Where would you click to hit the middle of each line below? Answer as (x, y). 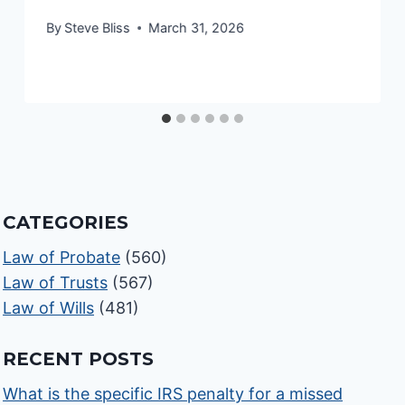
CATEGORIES (66, 223)
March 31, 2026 (197, 28)
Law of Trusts (56, 283)
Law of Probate (62, 258)
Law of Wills (49, 308)
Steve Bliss (98, 28)
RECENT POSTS (79, 359)
